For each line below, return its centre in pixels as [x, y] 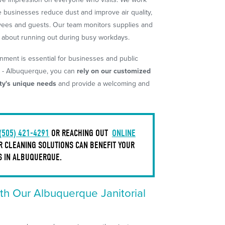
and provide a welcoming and [103, 84]
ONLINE [124, 133]
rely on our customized [114, 71]
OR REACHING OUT [80, 133]
